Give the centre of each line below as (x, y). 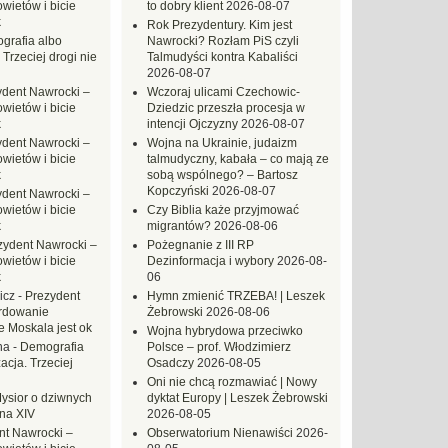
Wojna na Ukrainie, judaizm (222, 143)
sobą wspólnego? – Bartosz (222, 175)
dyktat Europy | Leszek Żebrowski (237, 398)
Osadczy (170, 363)
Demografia (52, 347)
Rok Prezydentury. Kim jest (219, 25)
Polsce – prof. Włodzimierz (219, 347)
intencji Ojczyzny (192, 124)
